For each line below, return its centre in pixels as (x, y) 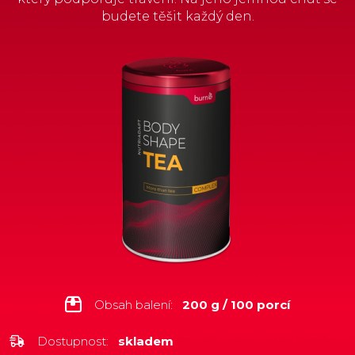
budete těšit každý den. (177, 16)
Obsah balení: (135, 304)
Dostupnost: (74, 341)
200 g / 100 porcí (236, 304)
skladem (146, 341)
